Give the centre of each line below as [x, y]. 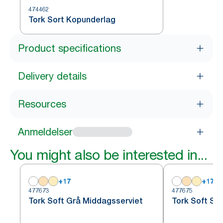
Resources [42, 104]
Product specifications [69, 48]
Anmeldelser [45, 132]
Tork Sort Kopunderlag [72, 20]
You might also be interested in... [109, 155]
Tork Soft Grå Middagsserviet [86, 201]
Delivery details [52, 76]
